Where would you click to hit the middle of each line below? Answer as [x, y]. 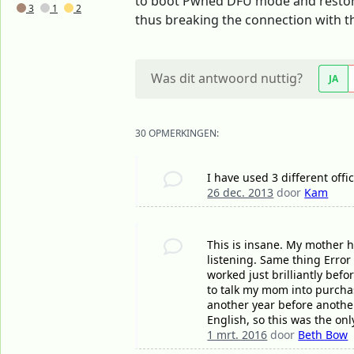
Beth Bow [323, 335]
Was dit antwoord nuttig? [227, 79]
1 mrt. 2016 [237, 335]
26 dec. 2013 [241, 193]
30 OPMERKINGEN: [177, 134]
